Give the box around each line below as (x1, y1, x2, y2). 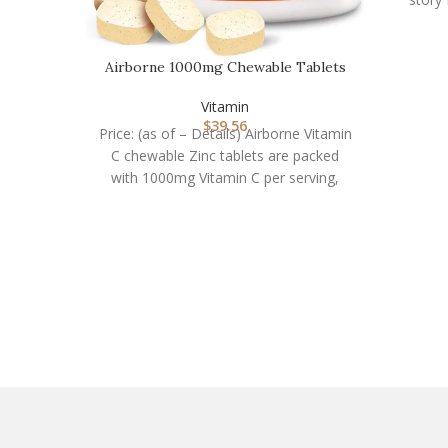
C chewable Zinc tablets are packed (111, 146, 339, 166)
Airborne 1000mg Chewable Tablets (104, 57, 346, 76)
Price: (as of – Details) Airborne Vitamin (98, 124, 352, 144)
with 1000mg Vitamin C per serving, (111, 168, 339, 188)
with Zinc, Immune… (158, 76, 292, 95)
